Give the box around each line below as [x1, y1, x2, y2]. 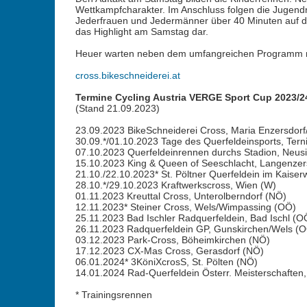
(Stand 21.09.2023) [75, 103, 160, 114]
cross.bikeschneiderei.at [75, 70, 180, 81]
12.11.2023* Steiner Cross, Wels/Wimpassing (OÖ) [75, 201, 296, 212]
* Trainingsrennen [75, 289, 152, 300]
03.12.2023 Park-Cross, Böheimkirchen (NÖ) [75, 234, 270, 245]
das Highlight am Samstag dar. [75, 26, 208, 37]
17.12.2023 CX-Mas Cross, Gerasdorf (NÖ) [75, 245, 264, 256]
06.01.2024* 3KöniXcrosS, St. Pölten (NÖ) [75, 256, 258, 267]
